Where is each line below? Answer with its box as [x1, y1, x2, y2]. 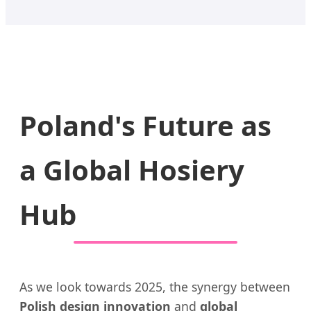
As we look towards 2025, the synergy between [19, 278, 290, 295]
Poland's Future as [19, 106, 271, 145]
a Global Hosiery [19, 151, 244, 190]
